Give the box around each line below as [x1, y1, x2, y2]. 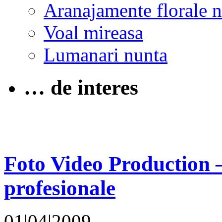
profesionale [4, 176, 115, 200]
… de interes [24, 76, 138, 100]
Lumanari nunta [44, 44, 167, 65]
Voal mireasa [44, 21, 143, 43]
